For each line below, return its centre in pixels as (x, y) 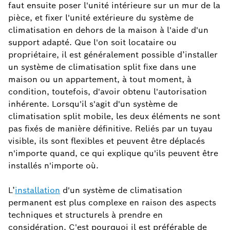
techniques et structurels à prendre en (85, 215)
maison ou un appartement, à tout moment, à (100, 80)
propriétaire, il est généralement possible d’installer (113, 55)
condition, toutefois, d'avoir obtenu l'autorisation (108, 92)
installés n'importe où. (53, 166)
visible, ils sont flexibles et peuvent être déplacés (107, 141)
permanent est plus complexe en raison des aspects (112, 203)
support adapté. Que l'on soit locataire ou (92, 43)
